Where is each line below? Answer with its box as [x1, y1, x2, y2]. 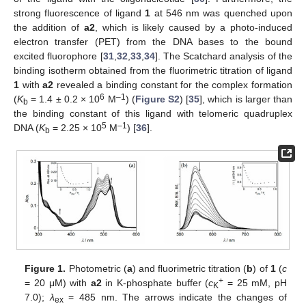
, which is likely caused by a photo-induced [94, 22, 293, 33]
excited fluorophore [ [14, 51, 103, 62]
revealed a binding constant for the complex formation [53, 79, 293, 91]
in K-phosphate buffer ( [101, 277, 209, 289]
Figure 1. [25, 263, 66, 275]
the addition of [14, 22, 84, 33]
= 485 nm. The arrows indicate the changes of [63, 292, 287, 303]
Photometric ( [66, 263, 127, 275]
